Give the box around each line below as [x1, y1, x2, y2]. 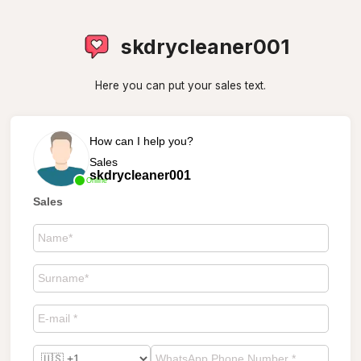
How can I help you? [89, 134, 193, 147]
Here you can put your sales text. [95, 79, 266, 92]
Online [85, 176, 107, 185]
